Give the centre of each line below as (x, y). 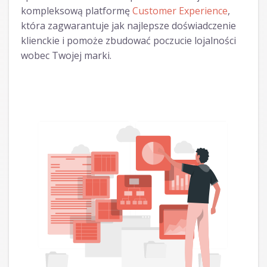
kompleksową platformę (77, 11)
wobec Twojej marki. (66, 56)
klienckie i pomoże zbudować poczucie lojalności (128, 41)
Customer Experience (180, 11)
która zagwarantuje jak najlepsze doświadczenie (128, 26)
